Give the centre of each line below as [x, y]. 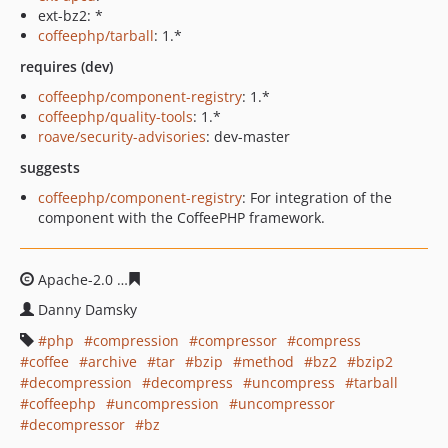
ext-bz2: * [70, 15]
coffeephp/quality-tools [115, 116]
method [268, 361]
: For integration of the [317, 197]
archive [112, 361]
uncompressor [286, 403]
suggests [50, 167]
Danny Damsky [87, 309]
